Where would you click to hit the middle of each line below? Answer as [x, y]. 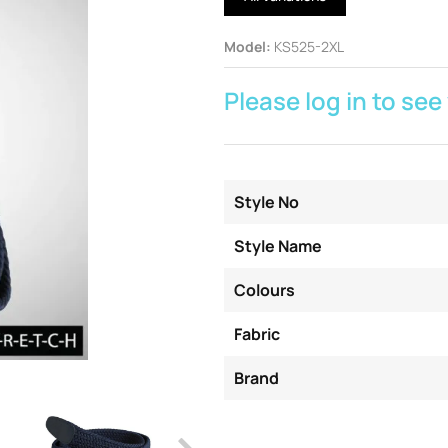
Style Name [278, 246]
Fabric [257, 334]
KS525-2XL [309, 47]
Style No [266, 202]
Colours [264, 290]
